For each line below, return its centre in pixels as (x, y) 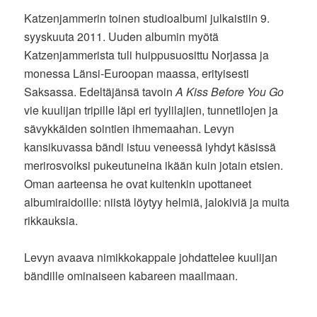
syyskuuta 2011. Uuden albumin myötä (122, 36)
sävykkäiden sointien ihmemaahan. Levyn (129, 128)
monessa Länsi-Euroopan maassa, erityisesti (137, 73)
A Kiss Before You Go (230, 91)
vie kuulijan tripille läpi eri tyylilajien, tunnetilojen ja (151, 110)
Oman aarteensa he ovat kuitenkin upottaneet (138, 183)
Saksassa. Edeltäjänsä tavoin (100, 91)
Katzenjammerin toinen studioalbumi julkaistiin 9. (147, 18)
